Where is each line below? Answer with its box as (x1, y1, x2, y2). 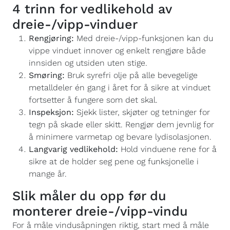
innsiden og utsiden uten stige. (29, 58, 147, 68)
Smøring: (29, 70, 65, 80)
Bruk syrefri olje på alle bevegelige (65, 70, 198, 80)
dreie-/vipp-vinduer (12, 17, 138, 32)
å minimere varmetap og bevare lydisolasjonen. (29, 132, 212, 142)
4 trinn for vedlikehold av (12, 2, 171, 16)
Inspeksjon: (29, 107, 74, 117)
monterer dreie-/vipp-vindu (12, 204, 188, 219)
